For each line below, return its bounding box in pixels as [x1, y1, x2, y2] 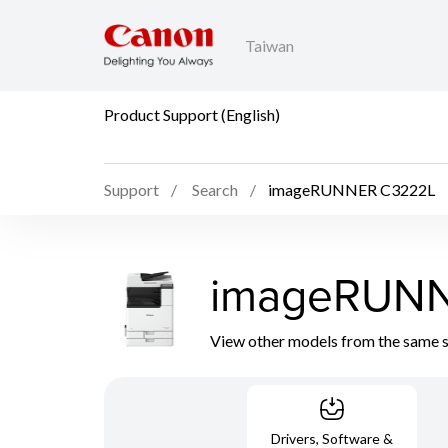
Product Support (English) [104, 104, 280, 124]
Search [192, 180, 238, 200]
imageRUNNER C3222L [268, 180, 435, 200]
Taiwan [245, 36, 294, 56]
